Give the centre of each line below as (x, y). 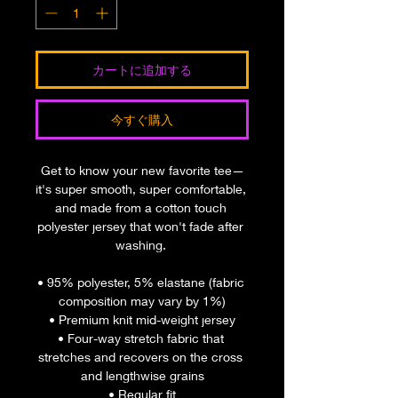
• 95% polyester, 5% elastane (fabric (140, 283)
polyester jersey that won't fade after (140, 227)
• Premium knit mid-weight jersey (142, 320)
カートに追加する (142, 70)
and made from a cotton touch (140, 208)
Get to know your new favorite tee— (142, 171)
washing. (142, 245)
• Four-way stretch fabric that (140, 338)
